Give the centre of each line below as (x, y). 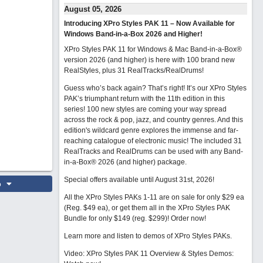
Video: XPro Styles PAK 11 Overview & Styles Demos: (149, 254)
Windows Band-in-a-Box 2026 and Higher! (133, 34)
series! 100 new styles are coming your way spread (145, 109)
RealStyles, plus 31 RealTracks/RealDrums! (134, 70)
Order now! (188, 218)
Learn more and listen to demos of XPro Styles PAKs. (148, 236)
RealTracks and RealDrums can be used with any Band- (153, 151)
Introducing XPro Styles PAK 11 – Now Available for (149, 23)
